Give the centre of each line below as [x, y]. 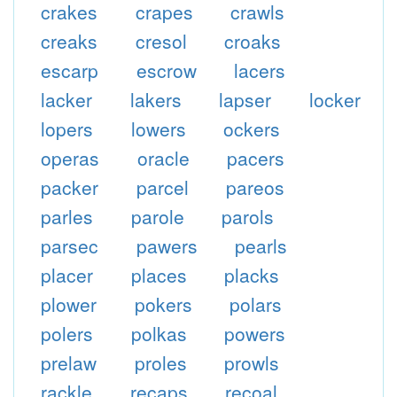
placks [252, 275]
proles [160, 362]
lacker [66, 99]
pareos [256, 187]
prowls [252, 362]
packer [69, 187]
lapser [245, 99]
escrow [166, 70]
